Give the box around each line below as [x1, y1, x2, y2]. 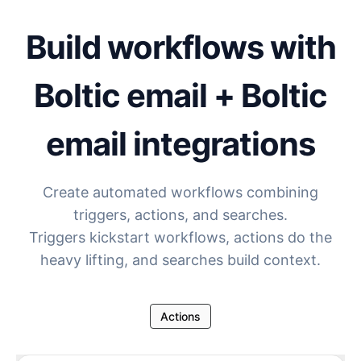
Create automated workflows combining [43, 184, 318, 201]
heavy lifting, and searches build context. [40, 251, 321, 268]
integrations [127, 124, 315, 164]
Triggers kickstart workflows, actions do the [29, 229, 332, 246]
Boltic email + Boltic [34, 76, 327, 115]
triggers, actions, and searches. [73, 206, 288, 223]
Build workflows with [25, 27, 336, 67]
